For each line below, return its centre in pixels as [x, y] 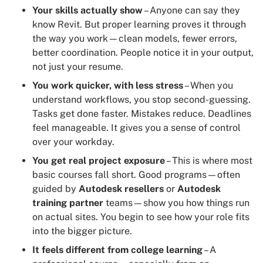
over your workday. [73, 141]
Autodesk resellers [121, 188]
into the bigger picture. [82, 231]
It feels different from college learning [117, 249]
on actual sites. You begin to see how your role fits [141, 217]
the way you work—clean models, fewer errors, [135, 38]
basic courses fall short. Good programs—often [136, 174]
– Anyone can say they [191, 10]
